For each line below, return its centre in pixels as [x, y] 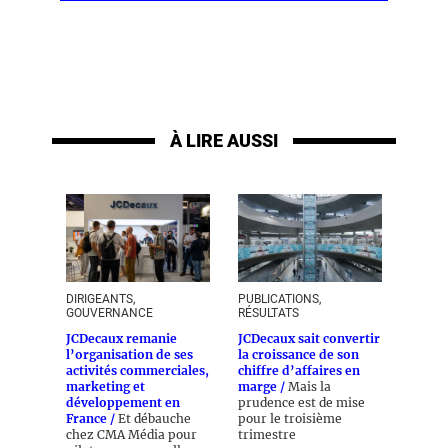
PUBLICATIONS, [279, 299]
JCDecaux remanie [121, 338]
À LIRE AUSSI [224, 140]
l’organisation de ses [129, 354]
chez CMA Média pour [131, 434]
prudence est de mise [301, 402]
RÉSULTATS [268, 313]
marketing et [105, 386]
